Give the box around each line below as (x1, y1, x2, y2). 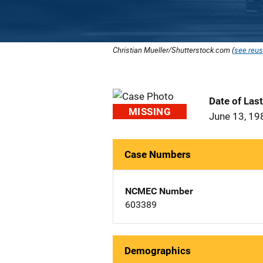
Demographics (124, 245, 191, 257)
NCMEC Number (125, 186, 193, 197)
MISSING (129, 106, 171, 117)
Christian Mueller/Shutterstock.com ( (113, 45, 234, 55)
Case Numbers (124, 149, 191, 160)
